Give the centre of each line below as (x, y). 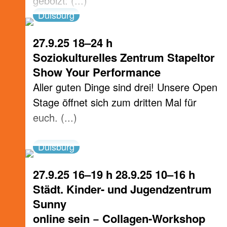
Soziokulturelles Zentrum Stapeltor (124, 57)
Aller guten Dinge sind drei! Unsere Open (125, 87)
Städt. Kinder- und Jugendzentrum (122, 189)
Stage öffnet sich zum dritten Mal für (115, 102)
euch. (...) (55, 117)
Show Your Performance (97, 72)
